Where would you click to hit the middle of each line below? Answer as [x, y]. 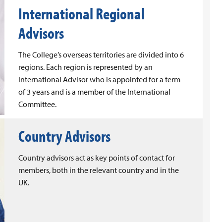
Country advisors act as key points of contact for [97, 158]
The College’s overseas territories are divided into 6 [101, 55]
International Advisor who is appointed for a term [99, 79]
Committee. [37, 104]
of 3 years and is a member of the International [94, 92]
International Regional [82, 13]
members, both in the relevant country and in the [99, 170]
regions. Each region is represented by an [85, 67]
